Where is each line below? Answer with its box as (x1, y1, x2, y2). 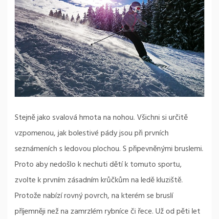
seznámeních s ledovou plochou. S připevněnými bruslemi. (15, 142, 203, 155)
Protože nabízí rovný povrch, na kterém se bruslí (15, 189, 173, 202)
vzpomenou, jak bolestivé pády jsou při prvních (15, 127, 169, 140)
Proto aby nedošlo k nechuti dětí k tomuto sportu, (15, 158, 182, 171)
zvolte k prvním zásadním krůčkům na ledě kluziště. (15, 174, 183, 187)
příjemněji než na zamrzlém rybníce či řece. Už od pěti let (15, 205, 200, 218)
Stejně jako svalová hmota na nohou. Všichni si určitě (15, 111, 188, 124)
